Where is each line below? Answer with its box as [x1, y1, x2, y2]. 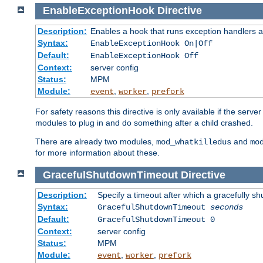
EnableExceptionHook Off [90, 51, 198, 61]
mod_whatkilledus [156, 137, 231, 147]
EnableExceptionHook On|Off [90, 39, 213, 49]
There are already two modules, [35, 137, 156, 147]
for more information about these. [35, 148, 160, 158]
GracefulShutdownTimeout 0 [97, 215, 215, 225]
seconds [210, 203, 243, 213]
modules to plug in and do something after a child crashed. [35, 118, 253, 128]
